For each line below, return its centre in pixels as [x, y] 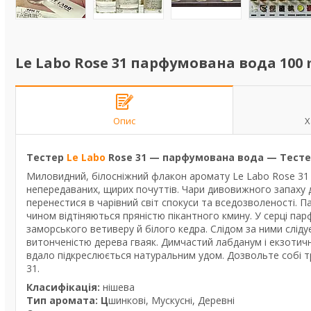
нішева [117, 287]
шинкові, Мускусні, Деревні [171, 300]
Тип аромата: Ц [67, 300]
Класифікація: [63, 287]
